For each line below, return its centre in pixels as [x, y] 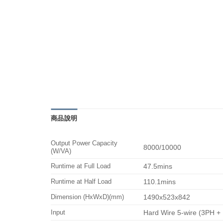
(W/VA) [61, 151]
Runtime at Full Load [81, 166]
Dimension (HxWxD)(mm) [87, 197]
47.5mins [158, 166]
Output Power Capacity [84, 143]
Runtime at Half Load [81, 181]
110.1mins [160, 181]
